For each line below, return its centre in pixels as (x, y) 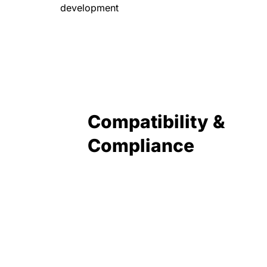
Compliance (141, 145)
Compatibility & (156, 122)
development (89, 8)
